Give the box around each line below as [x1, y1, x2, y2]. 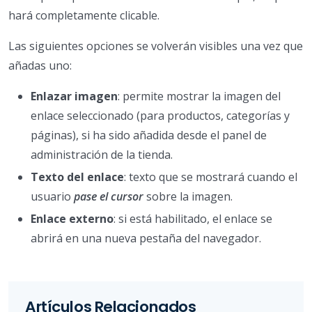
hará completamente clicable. [8, 7, 159, 23]
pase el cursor [74, 188, 143, 204]
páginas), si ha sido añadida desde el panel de [31, 127, 267, 143]
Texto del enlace [31, 169, 124, 185]
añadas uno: [8, 57, 72, 73]
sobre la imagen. [143, 188, 233, 204]
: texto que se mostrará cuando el [124, 169, 297, 185]
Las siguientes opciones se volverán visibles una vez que [8, 38, 303, 54]
